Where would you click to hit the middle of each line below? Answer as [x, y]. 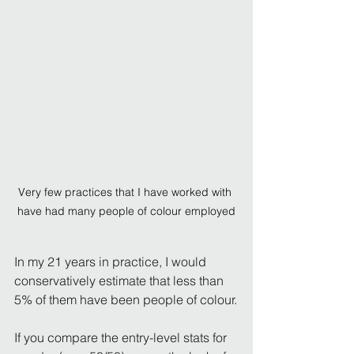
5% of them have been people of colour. [126, 299]
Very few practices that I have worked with [126, 192]
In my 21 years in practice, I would [112, 261]
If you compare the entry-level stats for [122, 337]
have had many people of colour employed [126, 211]
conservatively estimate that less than [121, 280]
